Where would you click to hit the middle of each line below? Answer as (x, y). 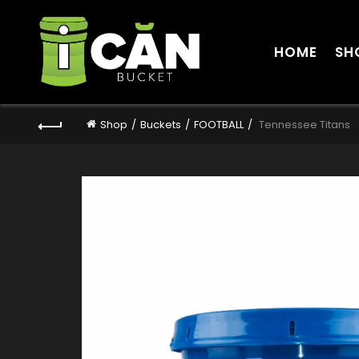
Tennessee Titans (303, 124)
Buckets (160, 124)
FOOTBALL (218, 124)
